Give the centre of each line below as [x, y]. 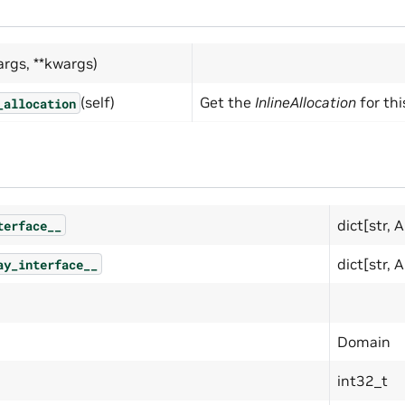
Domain [364, 341]
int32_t [363, 380]
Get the [227, 103]
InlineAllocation [306, 103]
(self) [98, 103]
